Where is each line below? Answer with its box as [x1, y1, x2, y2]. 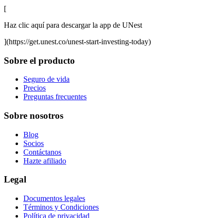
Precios [23, 84, 46, 92]
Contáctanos [23, 147, 61, 156]
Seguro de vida [23, 75, 70, 84]
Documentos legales [23, 194, 85, 203]
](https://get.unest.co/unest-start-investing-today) [4, 37, 151, 46]
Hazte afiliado [23, 156, 66, 165]
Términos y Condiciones [23, 203, 99, 212]
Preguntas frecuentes [23, 92, 87, 101]
